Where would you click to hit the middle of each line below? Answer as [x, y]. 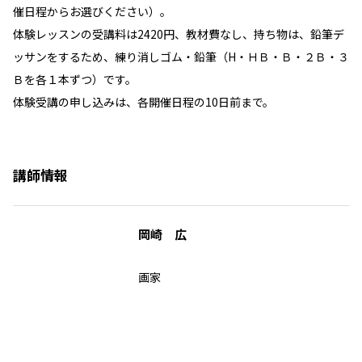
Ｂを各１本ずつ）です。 [75, 79]
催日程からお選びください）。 [92, 11]
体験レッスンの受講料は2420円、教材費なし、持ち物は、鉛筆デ [179, 34]
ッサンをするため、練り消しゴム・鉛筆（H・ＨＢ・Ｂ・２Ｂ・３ [181, 57]
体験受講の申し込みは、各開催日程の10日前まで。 [143, 102]
